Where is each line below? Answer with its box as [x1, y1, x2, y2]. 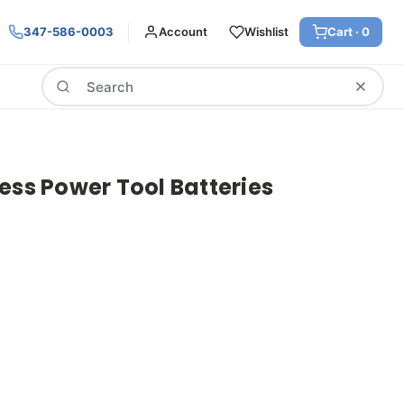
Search [41, 69, 83, 84]
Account [159, 24, 207, 39]
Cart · [327, 24, 362, 39]
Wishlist [244, 24, 289, 39]
